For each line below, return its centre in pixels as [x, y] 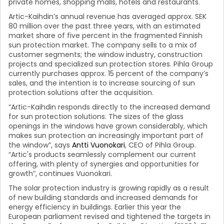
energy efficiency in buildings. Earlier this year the [95, 207]
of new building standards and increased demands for [103, 197]
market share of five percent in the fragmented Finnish [105, 35]
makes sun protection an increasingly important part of [106, 135]
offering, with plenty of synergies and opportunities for [104, 164]
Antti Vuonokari [98, 145]
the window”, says [40, 145]
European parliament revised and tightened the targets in [109, 216]
